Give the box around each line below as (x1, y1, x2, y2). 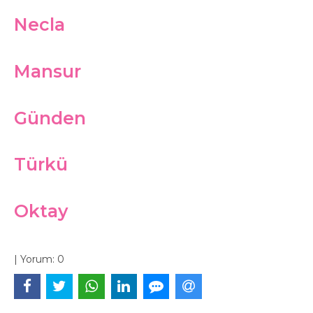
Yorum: (17, 252, 57, 265)
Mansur (14, 60, 81, 82)
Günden (14, 107, 86, 129)
